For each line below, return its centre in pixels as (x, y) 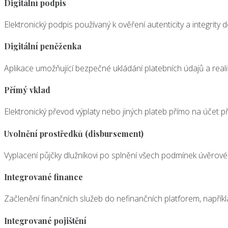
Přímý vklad (27, 90)
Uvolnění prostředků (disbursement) (74, 133)
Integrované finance (44, 177)
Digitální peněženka (43, 46)
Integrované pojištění (45, 220)
